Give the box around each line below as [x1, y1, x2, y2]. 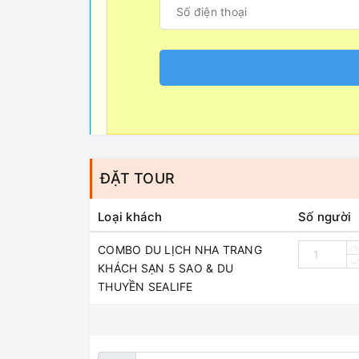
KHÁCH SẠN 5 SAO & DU [98, 261, 233, 276]
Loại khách [98, 209, 163, 225]
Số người [298, 209, 351, 225]
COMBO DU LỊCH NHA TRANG [98, 243, 262, 257]
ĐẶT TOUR [100, 170, 175, 188]
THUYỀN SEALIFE [98, 280, 193, 294]
